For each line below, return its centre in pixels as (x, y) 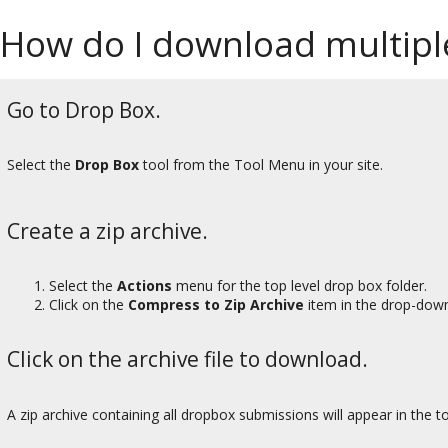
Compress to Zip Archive (218, 305)
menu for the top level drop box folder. (299, 286)
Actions (144, 286)
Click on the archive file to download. (187, 359)
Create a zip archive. (107, 230)
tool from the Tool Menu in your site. (261, 165)
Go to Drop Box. (84, 109)
